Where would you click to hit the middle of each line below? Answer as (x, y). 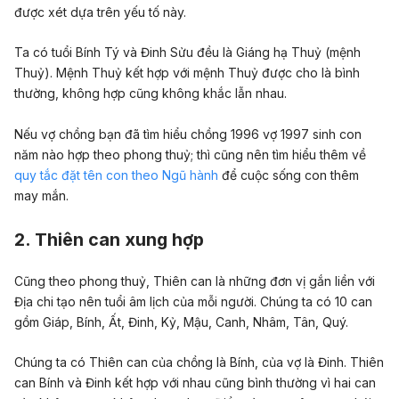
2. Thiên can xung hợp (109, 240)
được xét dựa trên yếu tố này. (100, 12)
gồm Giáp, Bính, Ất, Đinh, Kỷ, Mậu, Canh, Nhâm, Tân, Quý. (181, 322)
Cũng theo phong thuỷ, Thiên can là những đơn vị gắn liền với (195, 281)
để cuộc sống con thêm (289, 175)
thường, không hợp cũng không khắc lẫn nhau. (151, 94)
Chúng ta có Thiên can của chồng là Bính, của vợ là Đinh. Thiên (199, 362)
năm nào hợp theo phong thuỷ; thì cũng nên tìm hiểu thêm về (190, 154)
